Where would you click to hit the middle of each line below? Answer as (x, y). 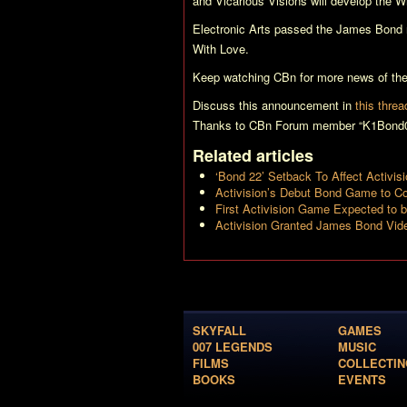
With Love (219, 49)
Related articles (253, 155)
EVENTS (362, 379)
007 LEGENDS (233, 347)
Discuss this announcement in (274, 105)
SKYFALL (219, 330)
